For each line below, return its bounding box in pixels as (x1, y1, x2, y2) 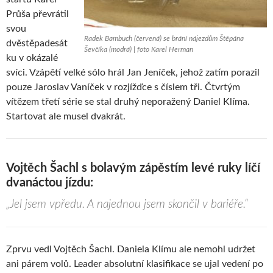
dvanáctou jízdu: (6, 176, 93, 189)
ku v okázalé (6, 52, 58, 63)
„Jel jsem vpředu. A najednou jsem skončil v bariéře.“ (6, 198, 248, 210)
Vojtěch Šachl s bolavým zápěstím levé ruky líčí (6, 161, 260, 174)
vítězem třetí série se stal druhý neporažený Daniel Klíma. (6, 96, 250, 107)
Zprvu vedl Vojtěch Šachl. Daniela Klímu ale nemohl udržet (6, 244, 255, 254)
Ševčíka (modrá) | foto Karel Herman (84, 45, 193, 53)
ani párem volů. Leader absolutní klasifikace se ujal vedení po (6, 258, 263, 269)
